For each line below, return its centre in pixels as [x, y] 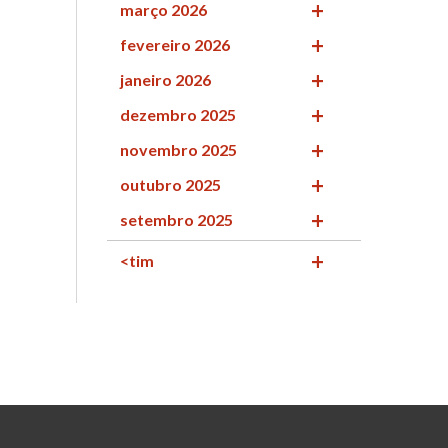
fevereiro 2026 [175, 44]
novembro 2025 [178, 149]
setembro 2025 [176, 219]
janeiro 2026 [165, 79]
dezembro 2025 [178, 114]
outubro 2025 [170, 184]
